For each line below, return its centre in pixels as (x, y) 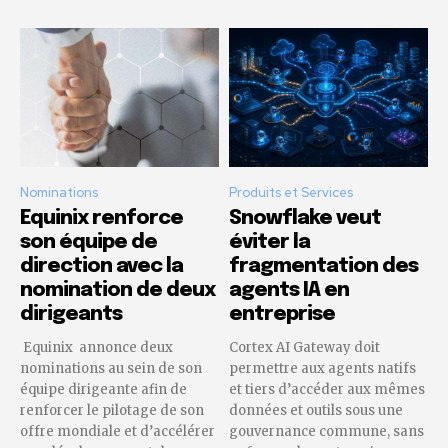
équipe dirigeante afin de (103, 389)
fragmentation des (323, 266)
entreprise (282, 314)
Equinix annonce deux (96, 347)
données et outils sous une (316, 410)
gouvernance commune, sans (326, 431)
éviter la (269, 242)
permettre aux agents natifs (322, 368)
